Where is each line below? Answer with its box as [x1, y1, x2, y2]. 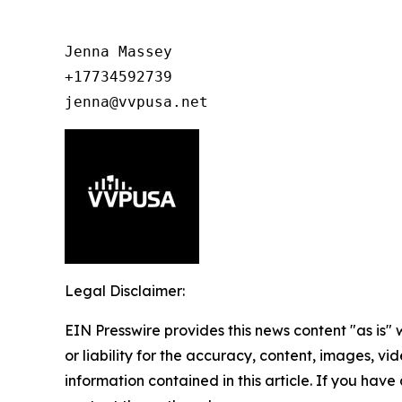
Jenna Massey [65, 42, 172, 60]
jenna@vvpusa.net [65, 92, 208, 110]
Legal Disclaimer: [65, 281, 185, 300]
